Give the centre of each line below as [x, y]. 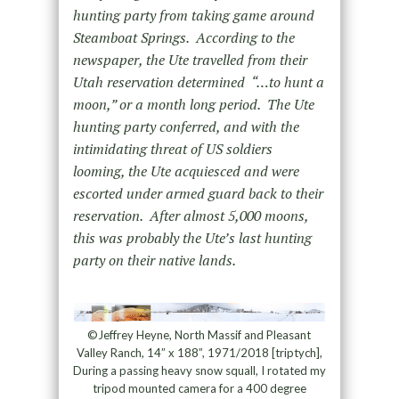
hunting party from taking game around [193, 15]
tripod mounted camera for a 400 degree [199, 388]
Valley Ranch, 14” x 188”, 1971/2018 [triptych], [199, 352]
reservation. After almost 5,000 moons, [190, 215]
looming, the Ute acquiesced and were [186, 171]
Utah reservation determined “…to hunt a [198, 81]
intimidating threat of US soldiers [172, 148]
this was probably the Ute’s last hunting [192, 237]
